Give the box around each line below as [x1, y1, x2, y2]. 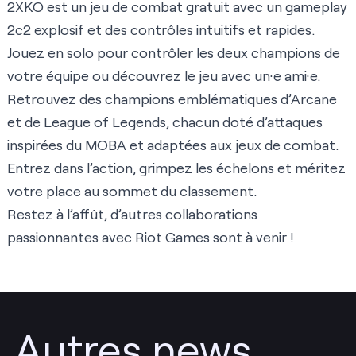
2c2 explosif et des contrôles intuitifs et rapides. [7, 21, 315, 39]
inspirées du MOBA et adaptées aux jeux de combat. [7, 136, 339, 154]
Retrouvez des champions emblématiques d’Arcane [7, 90, 337, 108]
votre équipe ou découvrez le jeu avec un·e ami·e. [7, 67, 320, 85]
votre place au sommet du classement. [7, 182, 257, 200]
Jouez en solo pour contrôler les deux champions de [7, 44, 340, 62]
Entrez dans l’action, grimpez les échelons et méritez [7, 159, 346, 177]
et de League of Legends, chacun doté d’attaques [7, 113, 323, 131]
